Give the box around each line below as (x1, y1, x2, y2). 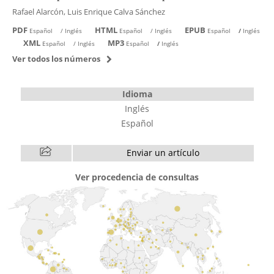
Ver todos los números (12, 53, 100, 64)
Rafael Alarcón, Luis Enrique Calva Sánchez (12, 6, 165, 17)
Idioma (122, 87, 152, 100)
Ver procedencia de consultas (75, 171, 199, 183)
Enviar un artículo (127, 146, 199, 158)
